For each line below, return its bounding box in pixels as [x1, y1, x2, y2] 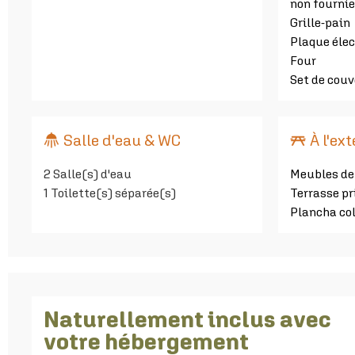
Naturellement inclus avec [44, 305, 331, 332]
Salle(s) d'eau [53, 166, 132, 181]
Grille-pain [289, 14, 350, 29]
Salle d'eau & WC [63, 130, 181, 149]
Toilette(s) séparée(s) [51, 185, 176, 200]
